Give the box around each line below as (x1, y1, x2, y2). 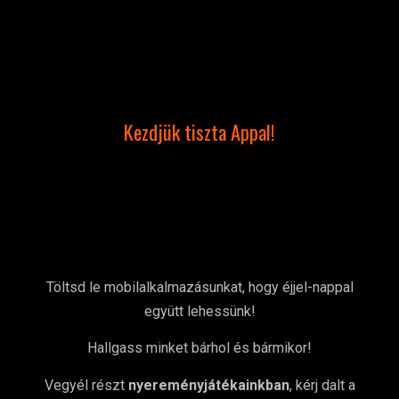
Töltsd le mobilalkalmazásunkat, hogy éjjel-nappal (45, 279, 354, 297)
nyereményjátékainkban (127, 376, 289, 394)
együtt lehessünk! (143, 303, 256, 321)
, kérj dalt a (289, 376, 355, 394)
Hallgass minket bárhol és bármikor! (87, 339, 312, 357)
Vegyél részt (44, 376, 128, 394)
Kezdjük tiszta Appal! (124, 117, 275, 147)
